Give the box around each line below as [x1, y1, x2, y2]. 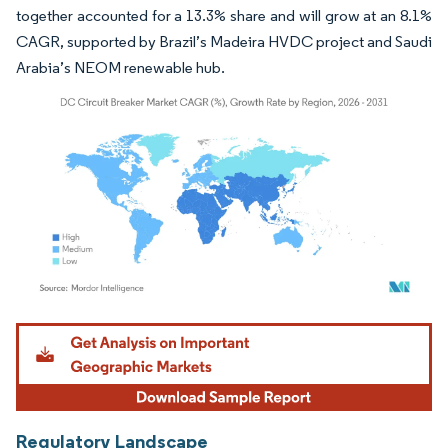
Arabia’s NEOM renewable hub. [16, 57, 225, 77]
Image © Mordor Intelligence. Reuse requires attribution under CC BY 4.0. [25, 318, 399, 334]
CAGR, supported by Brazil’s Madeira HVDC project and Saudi [16, 31, 432, 51]
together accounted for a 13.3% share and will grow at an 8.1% [16, 5, 432, 25]
